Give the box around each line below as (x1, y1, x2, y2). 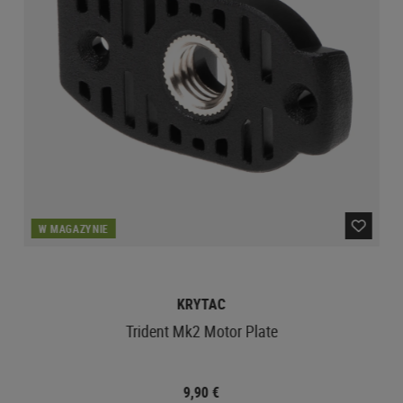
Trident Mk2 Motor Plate (125, 319, 278, 342)
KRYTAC (176, 293, 226, 314)
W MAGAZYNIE (38, 220, 109, 236)
